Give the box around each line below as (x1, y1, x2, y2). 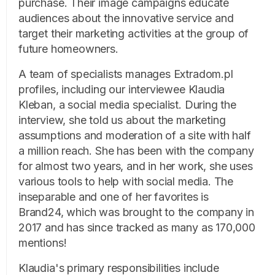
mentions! (18, 236, 67, 249)
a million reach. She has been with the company (18, 144, 254, 157)
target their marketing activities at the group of (18, 27, 249, 40)
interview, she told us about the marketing (18, 114, 226, 126)
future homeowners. (18, 42, 122, 55)
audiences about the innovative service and (18, 12, 234, 25)
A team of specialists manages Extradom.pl (18, 68, 233, 80)
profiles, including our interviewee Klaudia (18, 83, 225, 96)
